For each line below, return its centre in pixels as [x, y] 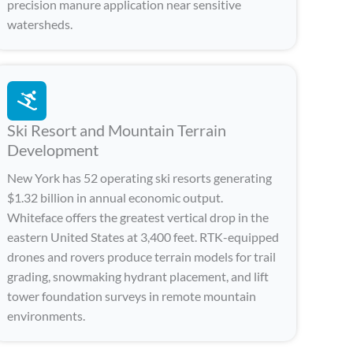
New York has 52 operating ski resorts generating [140, 177]
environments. [46, 315]
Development [53, 149]
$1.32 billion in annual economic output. [115, 197]
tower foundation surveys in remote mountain [132, 295]
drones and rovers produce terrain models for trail [142, 256]
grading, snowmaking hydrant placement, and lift [138, 276]
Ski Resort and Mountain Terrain [117, 130]
